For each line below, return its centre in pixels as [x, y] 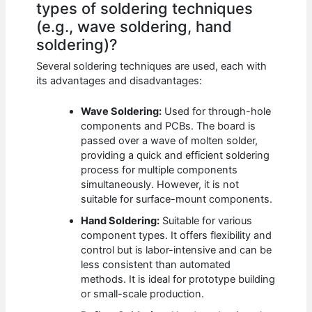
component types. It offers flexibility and [177, 235]
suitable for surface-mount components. [177, 199]
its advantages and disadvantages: [119, 80]
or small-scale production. [143, 294]
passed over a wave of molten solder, [170, 141]
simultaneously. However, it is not [160, 185]
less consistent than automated [156, 265]
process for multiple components [159, 170]
